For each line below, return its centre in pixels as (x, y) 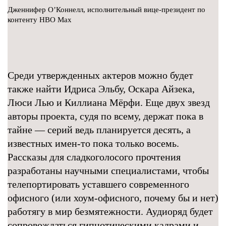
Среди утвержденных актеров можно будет (100, 75)
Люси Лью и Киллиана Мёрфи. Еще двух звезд (109, 102)
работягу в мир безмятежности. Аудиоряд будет (110, 211)
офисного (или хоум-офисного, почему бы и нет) (113, 198)
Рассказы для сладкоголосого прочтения (94, 157)
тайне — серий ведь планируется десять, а (99, 130)
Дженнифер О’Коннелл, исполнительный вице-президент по (106, 10)
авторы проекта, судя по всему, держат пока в (105, 116)
